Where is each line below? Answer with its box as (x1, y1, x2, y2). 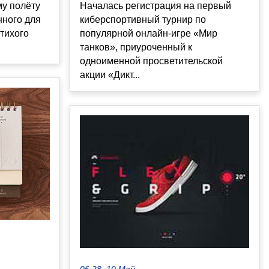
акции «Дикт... (80, 69, 140, 80)
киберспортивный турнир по (80, 14, 206, 25)
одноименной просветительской (80, 55, 223, 66)
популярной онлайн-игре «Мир (80, 28, 217, 38)
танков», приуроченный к (80, 41, 192, 52)
